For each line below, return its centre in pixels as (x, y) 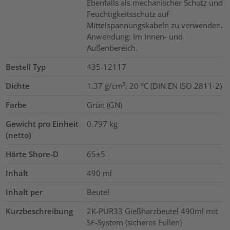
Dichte (18, 86)
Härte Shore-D (32, 154)
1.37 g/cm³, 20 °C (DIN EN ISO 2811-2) (154, 86)
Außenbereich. (112, 48)
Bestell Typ (26, 67)
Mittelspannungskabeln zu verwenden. (155, 25)
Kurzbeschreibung (40, 211)
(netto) (19, 135)
